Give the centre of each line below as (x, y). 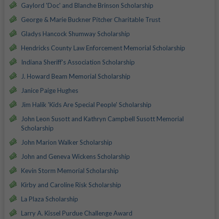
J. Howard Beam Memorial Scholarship (76, 76)
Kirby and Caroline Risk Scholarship (71, 185)
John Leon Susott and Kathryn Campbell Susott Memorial (102, 119)
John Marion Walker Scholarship (66, 142)
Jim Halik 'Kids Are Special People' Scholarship (86, 104)
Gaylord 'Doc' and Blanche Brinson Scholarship (87, 5)
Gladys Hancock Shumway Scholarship (75, 33)
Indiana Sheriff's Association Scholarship (78, 62)
